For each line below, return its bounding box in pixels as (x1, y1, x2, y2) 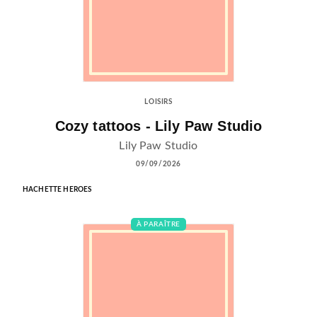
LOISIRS (144, 98, 173, 106)
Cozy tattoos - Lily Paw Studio (54, 117, 263, 134)
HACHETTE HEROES (23, 185, 92, 193)
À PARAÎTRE (137, 220, 180, 228)
